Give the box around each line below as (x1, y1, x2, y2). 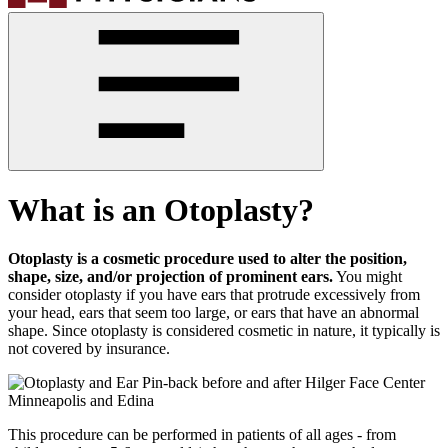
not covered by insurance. (8, 340, 170, 358)
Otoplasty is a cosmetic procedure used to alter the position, (8, 250, 407, 268)
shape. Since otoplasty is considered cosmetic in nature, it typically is (8, 322, 440, 340)
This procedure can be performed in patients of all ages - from (8, 426, 396, 444)
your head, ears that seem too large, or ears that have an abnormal (8, 304, 419, 322)
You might (333, 268, 402, 286)
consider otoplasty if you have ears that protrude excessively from (8, 286, 420, 304)
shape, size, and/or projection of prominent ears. (8, 268, 333, 286)
